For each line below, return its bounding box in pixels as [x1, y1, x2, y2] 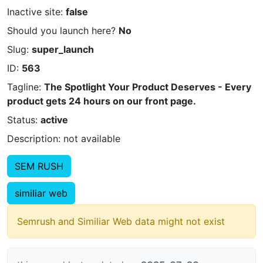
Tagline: [7, 81, 44, 93]
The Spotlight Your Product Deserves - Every [44, 81, 251, 93]
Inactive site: [7, 6, 66, 18]
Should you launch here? [7, 25, 119, 36]
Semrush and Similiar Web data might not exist [17, 215, 225, 227]
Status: [7, 114, 41, 126]
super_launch [32, 43, 94, 55]
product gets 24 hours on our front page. [7, 95, 196, 107]
